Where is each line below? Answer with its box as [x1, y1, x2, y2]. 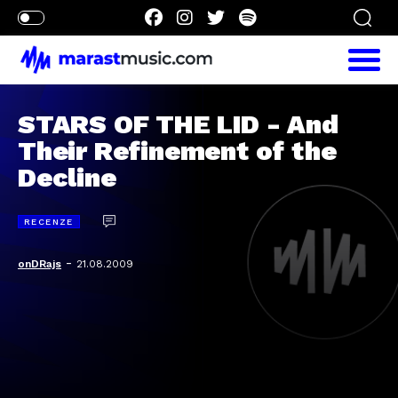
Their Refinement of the [18, 135, 337, 166]
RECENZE [24, 217, 74, 227]
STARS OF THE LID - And [18, 108, 338, 139]
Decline [18, 162, 116, 193]
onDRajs [18, 258, 61, 270]
